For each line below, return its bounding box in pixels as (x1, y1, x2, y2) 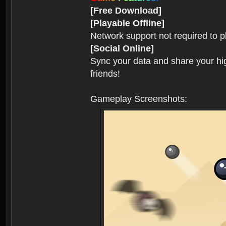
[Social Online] (90, 43, 154, 53)
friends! (90, 68, 120, 79)
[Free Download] (90, 5, 161, 16)
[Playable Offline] (90, 18, 164, 28)
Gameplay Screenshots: (90, 93, 187, 104)
